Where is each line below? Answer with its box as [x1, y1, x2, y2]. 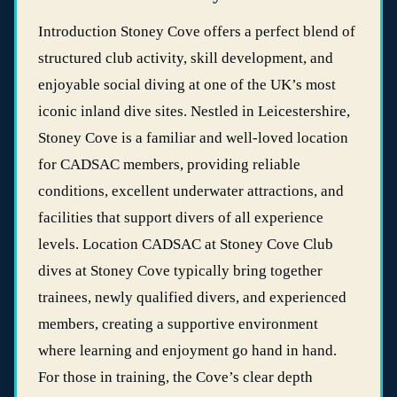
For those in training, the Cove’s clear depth [38, 369, 313, 385]
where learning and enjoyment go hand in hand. [38, 342, 337, 359]
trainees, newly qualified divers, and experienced [38, 289, 346, 306]
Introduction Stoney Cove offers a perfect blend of [38, 23, 355, 40]
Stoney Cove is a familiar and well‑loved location [38, 129, 348, 146]
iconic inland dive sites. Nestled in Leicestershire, [38, 103, 350, 120]
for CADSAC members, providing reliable [38, 156, 300, 173]
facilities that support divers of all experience [38, 209, 323, 226]
